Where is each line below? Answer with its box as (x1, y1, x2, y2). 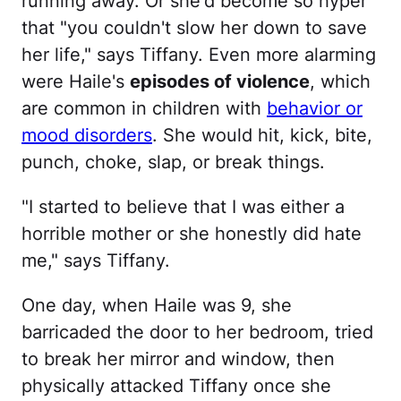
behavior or (267, 98, 363, 119)
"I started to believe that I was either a (21, 196, 345, 218)
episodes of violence (130, 71, 310, 92)
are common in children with (21, 98, 267, 119)
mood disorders (21, 124, 152, 146)
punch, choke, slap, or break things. (21, 151, 325, 173)
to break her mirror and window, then (21, 348, 335, 370)
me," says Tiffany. (21, 250, 170, 271)
